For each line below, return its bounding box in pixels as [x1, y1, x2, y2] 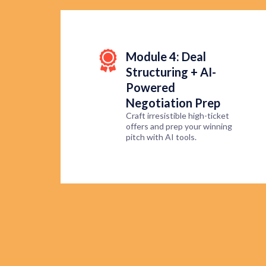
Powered [126, 80, 175, 95]
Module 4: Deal [126, 49, 206, 64]
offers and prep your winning [126, 121, 232, 132]
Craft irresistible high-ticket [126, 110, 229, 121]
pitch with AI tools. [126, 132, 197, 142]
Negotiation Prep [126, 96, 220, 110]
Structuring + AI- [126, 65, 216, 80]
